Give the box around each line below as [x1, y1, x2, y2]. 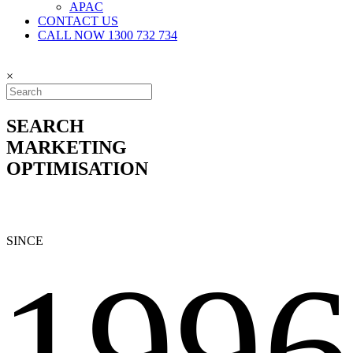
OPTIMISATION [6, 158, 148, 179]
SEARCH [6, 115, 84, 136]
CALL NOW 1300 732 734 [38, 28, 177, 42]
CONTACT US [38, 14, 118, 28]
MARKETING [6, 136, 127, 158]
